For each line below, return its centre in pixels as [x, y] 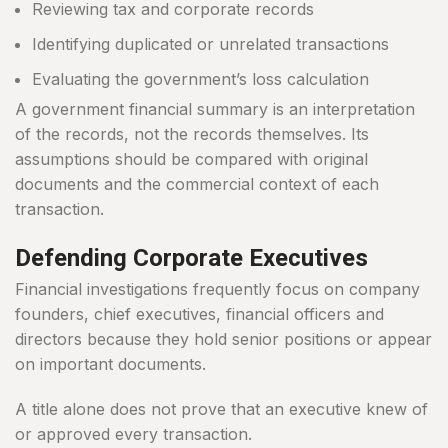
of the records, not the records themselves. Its [192, 134]
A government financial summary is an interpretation [215, 109]
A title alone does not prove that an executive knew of [221, 409]
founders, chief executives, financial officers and [199, 314]
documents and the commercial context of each [197, 184]
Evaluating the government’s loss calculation [200, 79]
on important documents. [110, 364]
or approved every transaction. [133, 434]
